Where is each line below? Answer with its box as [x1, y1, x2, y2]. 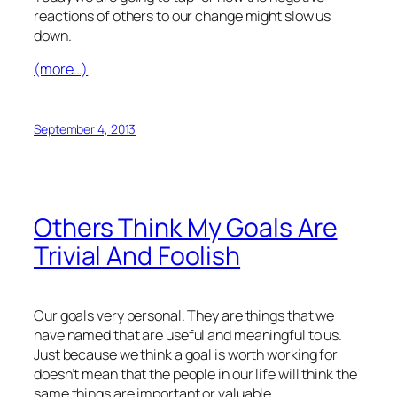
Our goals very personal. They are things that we [34, 305, 335, 325]
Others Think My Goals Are [34, 210, 338, 245]
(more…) [34, 59, 89, 80]
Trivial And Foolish [34, 238, 241, 273]
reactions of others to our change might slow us [34, 6, 331, 27]
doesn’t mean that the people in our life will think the [34, 363, 357, 384]
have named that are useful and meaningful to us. [34, 324, 343, 345]
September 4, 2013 [34, 120, 136, 137]
